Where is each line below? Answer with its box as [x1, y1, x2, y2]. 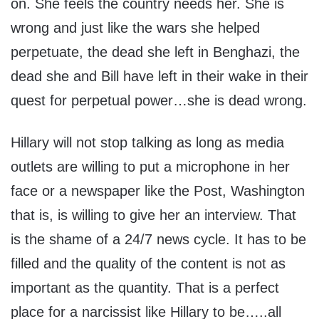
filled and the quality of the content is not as [11, 255, 286, 271]
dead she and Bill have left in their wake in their [11, 68, 308, 84]
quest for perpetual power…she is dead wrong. [11, 92, 307, 108]
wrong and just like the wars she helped [11, 19, 260, 36]
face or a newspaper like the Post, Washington [11, 182, 305, 199]
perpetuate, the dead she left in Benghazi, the [11, 43, 300, 60]
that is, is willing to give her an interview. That [11, 206, 296, 223]
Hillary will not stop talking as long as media [11, 134, 284, 150]
